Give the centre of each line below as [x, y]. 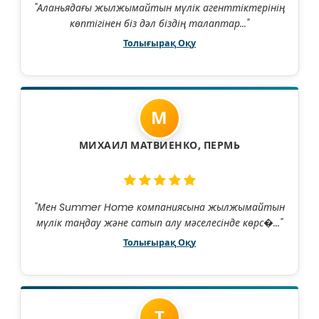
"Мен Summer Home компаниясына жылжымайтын [159, 208]
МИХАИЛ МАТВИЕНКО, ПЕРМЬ [159, 146]
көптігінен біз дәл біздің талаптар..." [159, 24]
